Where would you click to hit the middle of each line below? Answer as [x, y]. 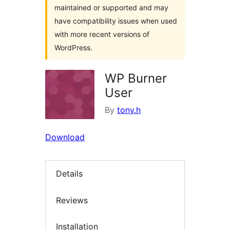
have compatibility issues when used [116, 21]
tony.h [129, 110]
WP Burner [136, 78]
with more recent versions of [102, 34]
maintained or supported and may [111, 7]
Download [65, 137]
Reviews [72, 200]
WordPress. [73, 47]
